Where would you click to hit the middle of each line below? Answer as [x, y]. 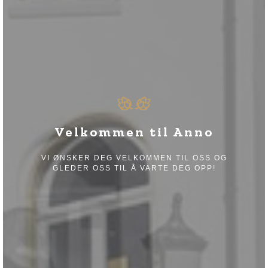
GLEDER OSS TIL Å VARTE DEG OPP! [134, 168]
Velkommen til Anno [134, 132]
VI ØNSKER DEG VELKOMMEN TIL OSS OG [134, 158]
